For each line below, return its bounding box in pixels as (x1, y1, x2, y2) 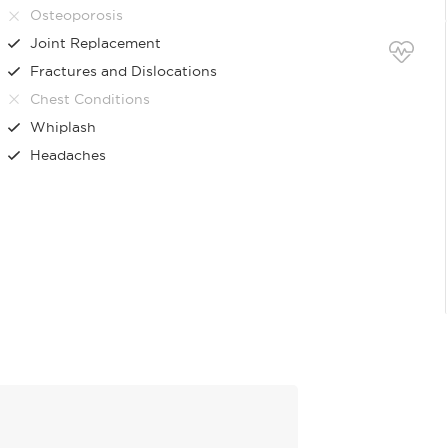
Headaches (30, 146, 107, 163)
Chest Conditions (30, 90, 151, 107)
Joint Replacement (30, 35, 162, 51)
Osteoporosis (30, 7, 124, 24)
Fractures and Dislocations (30, 62, 218, 79)
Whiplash (30, 118, 97, 135)
